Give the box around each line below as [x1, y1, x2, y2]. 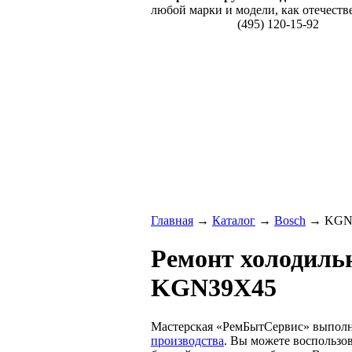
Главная [151, 214, 193, 227]
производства [151, 333, 224, 347]
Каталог [212, 214, 255, 227]
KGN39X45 [151, 273, 277, 302]
